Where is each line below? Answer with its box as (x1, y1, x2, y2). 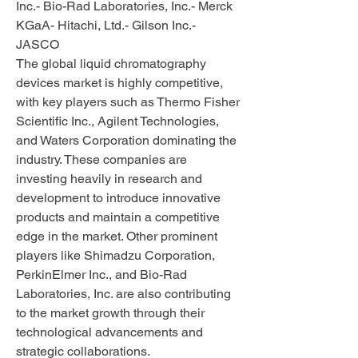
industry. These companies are (16, 152, 187, 167)
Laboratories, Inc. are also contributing (16, 286, 231, 301)
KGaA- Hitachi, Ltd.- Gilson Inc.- (16, 18, 196, 33)
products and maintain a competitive (16, 209, 220, 225)
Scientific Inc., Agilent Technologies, (16, 113, 219, 129)
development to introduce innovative (16, 190, 221, 205)
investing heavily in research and (16, 171, 202, 186)
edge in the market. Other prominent (16, 229, 217, 244)
